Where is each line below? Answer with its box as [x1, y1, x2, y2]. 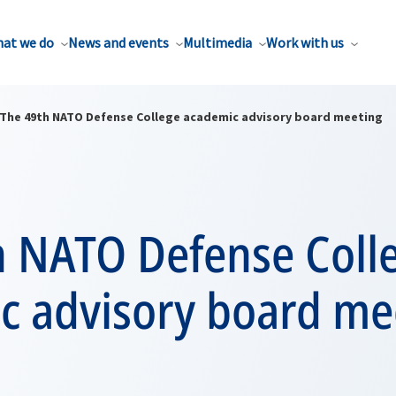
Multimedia [183, 34, 252, 51]
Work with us [266, 34, 344, 51]
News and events [68, 34, 169, 51]
